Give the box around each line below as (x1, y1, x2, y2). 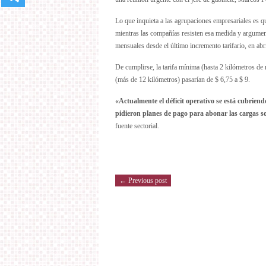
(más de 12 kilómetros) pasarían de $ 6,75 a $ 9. (115, 75, 250, 84)
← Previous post (119, 176, 167, 185)
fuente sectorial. (115, 122, 159, 130)
